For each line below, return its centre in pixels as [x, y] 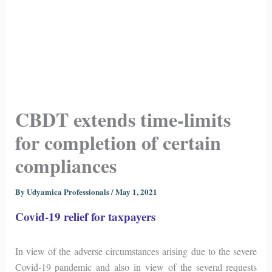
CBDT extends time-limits [123, 119]
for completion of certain [118, 142]
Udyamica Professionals [69, 192]
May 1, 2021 [136, 192]
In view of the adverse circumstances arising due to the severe [136, 251]
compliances [66, 165]
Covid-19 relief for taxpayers [85, 216]
